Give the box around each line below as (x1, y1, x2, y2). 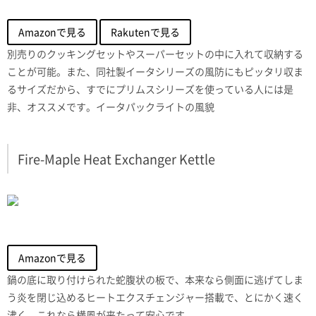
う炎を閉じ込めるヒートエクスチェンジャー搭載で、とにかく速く (7, 290, 303, 305)
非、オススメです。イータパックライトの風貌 (7, 99, 214, 114)
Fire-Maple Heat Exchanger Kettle (18, 150, 215, 169)
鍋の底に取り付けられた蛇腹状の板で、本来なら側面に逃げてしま (7, 272, 303, 287)
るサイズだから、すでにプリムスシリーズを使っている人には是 (7, 82, 293, 97)
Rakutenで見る (111, 24, 180, 39)
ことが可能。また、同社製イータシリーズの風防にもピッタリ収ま (7, 64, 303, 79)
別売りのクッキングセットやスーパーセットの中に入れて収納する (7, 47, 303, 61)
